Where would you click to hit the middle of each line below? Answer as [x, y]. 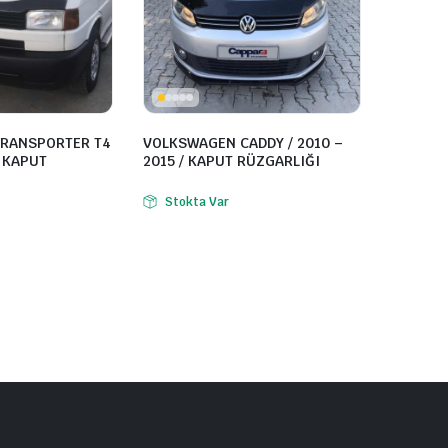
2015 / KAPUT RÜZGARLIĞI [231, 161]
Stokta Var [196, 202]
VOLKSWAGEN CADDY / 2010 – [243, 143]
